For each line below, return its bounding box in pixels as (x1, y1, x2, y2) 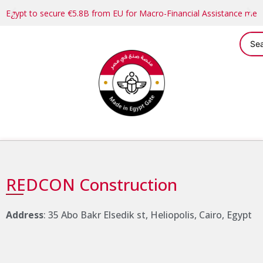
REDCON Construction (6, 173, 177, 195)
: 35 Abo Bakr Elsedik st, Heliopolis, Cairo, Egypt (43, 208, 252, 221)
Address (6, 208, 43, 221)
